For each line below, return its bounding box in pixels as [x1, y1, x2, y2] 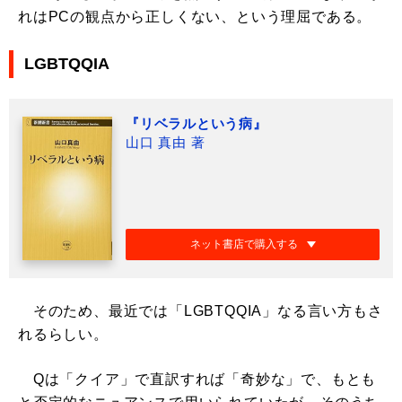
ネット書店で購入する [189, 238, 298, 251]
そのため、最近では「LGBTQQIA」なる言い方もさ [18, 303, 383, 319]
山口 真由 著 [126, 134, 205, 150]
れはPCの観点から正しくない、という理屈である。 [18, 9, 372, 25]
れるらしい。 [18, 327, 109, 343]
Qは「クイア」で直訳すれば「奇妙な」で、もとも [18, 371, 377, 388]
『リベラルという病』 [126, 115, 267, 131]
